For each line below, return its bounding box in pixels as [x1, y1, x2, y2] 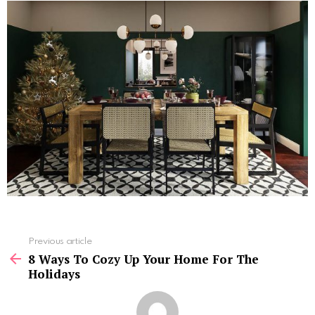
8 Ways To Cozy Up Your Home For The [28, 250, 259, 267]
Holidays [28, 265, 80, 282]
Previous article [28, 236, 92, 246]
